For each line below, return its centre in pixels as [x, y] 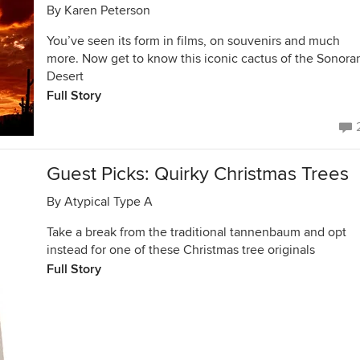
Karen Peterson [107, 10]
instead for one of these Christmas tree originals [181, 250]
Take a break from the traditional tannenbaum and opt [196, 232]
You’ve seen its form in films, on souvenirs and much [193, 41]
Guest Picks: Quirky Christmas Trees [198, 174]
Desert [65, 76]
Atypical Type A [108, 202]
